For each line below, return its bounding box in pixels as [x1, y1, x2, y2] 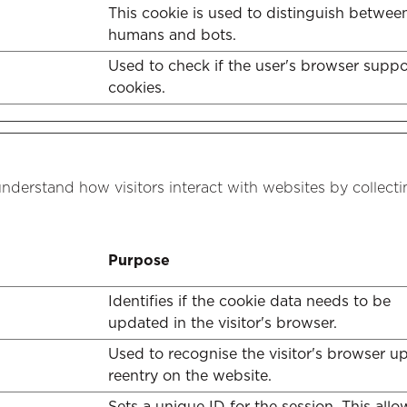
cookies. [108, 79, 165, 96]
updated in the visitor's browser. [108, 314, 337, 332]
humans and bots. [108, 26, 236, 44]
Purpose [108, 252, 170, 269]
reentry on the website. [108, 367, 272, 384]
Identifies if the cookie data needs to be [108, 293, 391, 310]
